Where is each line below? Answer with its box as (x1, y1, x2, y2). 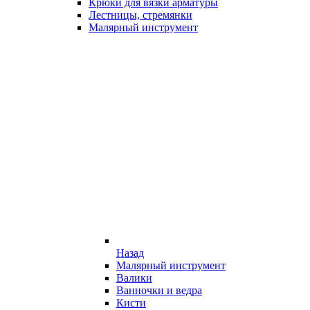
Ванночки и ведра (116, 284, 202, 296)
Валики (116, 272, 152, 284)
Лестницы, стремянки (89, 9, 192, 21)
